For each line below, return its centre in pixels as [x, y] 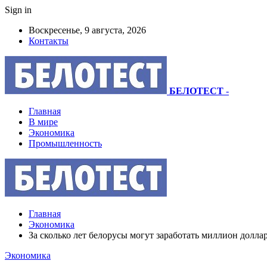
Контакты [49, 41]
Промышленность [65, 143]
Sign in [18, 10]
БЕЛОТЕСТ [196, 91]
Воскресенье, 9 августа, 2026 [87, 30]
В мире [43, 122]
